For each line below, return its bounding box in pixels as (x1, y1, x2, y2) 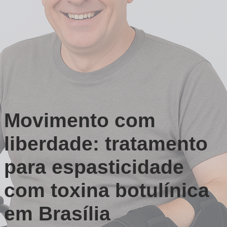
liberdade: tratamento (4, 133, 208, 155)
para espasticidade (4, 156, 184, 178)
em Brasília (4, 203, 110, 224)
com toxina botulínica (4, 179, 209, 201)
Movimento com (4, 109, 156, 131)
